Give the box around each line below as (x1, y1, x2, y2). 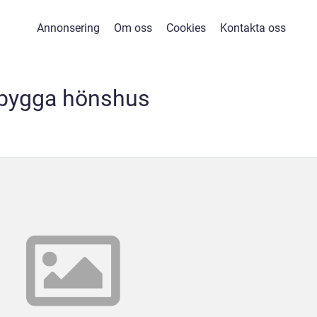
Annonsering (37, 21, 100, 35)
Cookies (166, 21, 206, 35)
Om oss (114, 21, 152, 35)
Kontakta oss (220, 21, 286, 35)
